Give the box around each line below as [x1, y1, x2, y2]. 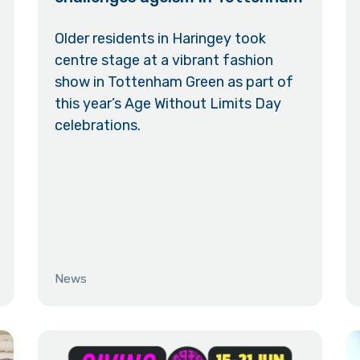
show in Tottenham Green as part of [55, 72, 294, 91]
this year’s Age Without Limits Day [55, 94, 282, 112]
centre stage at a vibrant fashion [55, 51, 274, 69]
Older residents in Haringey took [55, 29, 267, 47]
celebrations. [55, 116, 141, 134]
